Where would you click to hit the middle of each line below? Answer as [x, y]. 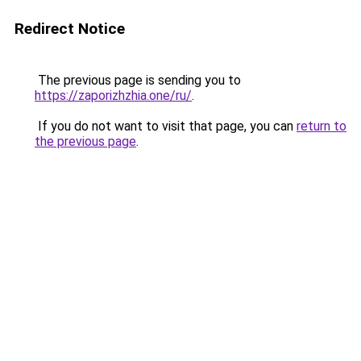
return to [322, 126]
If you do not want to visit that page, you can [166, 126]
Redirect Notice [70, 29]
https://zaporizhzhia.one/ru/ [113, 95]
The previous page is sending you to [138, 80]
